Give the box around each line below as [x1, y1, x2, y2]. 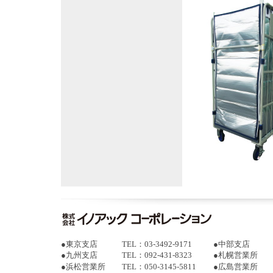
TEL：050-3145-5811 [122, 261, 196, 271]
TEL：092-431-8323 [122, 250, 192, 260]
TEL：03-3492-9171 [122, 239, 192, 249]
